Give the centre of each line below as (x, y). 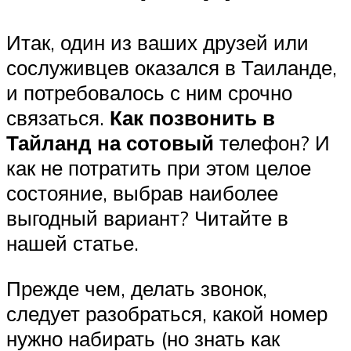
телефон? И (272, 143)
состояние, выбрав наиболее (142, 193)
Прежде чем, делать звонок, (137, 288)
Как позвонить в (192, 118)
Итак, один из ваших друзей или (157, 43)
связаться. (58, 118)
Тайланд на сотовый (110, 143)
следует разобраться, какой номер (167, 313)
